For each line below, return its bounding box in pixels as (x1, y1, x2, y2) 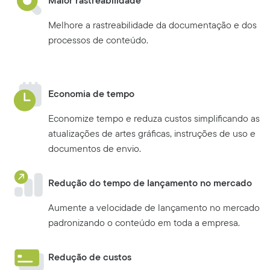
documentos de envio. (48, 142, 141, 156)
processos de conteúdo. (48, 33, 148, 48)
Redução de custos (48, 250, 131, 265)
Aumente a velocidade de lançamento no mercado (48, 201, 260, 215)
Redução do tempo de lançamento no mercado (48, 176, 252, 190)
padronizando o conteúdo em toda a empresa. (48, 216, 240, 230)
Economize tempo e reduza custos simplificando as (48, 111, 260, 126)
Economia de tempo (48, 87, 134, 101)
